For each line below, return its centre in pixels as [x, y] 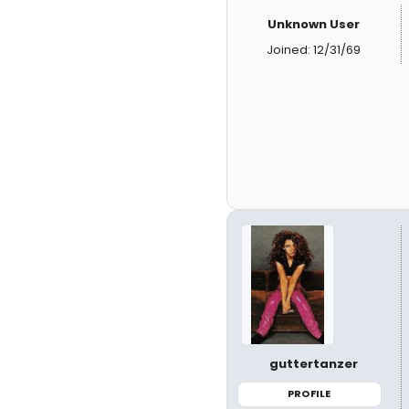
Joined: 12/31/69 [314, 50]
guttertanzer [314, 364]
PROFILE [309, 393]
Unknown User [314, 24]
